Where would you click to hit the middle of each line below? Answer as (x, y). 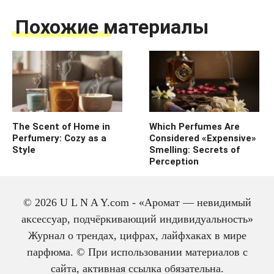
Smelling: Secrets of (194, 150)
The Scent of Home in (61, 126)
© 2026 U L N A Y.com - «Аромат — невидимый (137, 203)
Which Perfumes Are (194, 126)
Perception (174, 161)
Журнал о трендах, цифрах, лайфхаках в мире (137, 236)
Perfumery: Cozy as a (59, 138)
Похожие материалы (112, 27)
